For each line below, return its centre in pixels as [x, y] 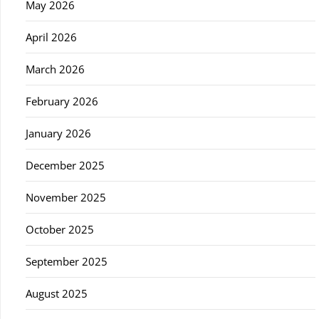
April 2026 [51, 37]
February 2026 [62, 101]
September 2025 [67, 261]
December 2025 [65, 165]
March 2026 [55, 69]
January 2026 [58, 133]
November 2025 [66, 197]
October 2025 [60, 229]
